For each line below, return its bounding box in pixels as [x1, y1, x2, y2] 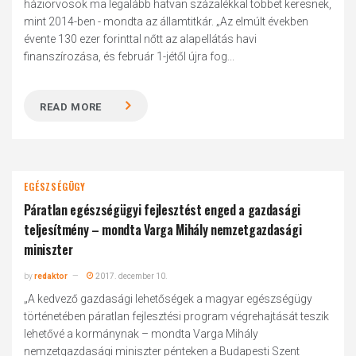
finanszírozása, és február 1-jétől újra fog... [24, 50, 235, 63]
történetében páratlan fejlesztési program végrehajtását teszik [24, 310, 330, 323]
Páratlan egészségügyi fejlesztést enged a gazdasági [24, 200, 300, 219]
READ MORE [40, 101, 103, 113]
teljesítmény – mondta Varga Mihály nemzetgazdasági [24, 220, 302, 239]
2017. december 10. [94, 272, 168, 281]
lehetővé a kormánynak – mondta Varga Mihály [24, 327, 259, 340]
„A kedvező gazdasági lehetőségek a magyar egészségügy [24, 292, 313, 305]
